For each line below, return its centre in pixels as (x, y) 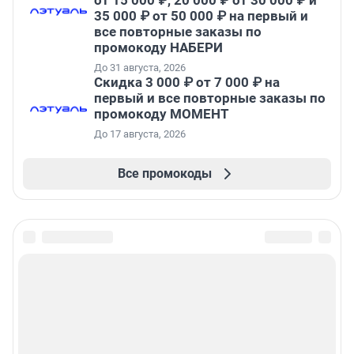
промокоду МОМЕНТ (162, 114)
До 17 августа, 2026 (140, 134)
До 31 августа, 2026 (140, 68)
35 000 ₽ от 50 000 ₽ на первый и (201, 16)
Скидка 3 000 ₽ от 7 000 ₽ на (187, 83)
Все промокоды (164, 174)
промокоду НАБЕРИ (158, 48)
